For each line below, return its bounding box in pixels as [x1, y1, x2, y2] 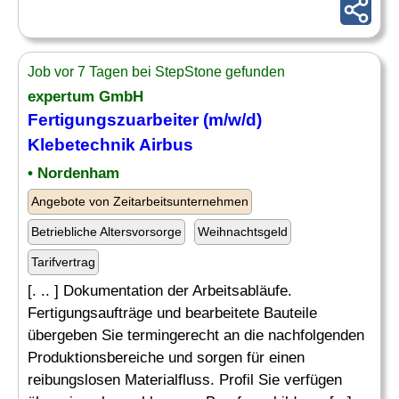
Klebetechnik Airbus [28, 135, 193, 154]
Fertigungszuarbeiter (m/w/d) [28, 110, 262, 129]
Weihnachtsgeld [198, 224, 288, 239]
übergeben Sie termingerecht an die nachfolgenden [28, 327, 364, 344]
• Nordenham [28, 165, 119, 182]
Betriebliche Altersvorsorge [31, 224, 182, 239]
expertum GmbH [28, 88, 143, 105]
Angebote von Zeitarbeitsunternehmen [31, 194, 248, 208]
